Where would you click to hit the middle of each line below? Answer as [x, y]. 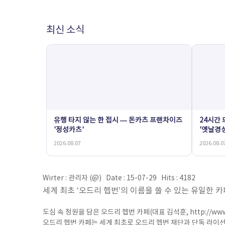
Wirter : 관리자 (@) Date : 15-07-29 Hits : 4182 [121, 178]
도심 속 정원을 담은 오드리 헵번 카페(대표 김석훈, [116, 212]
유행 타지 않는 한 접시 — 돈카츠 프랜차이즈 [118, 121]
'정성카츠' [69, 130]
